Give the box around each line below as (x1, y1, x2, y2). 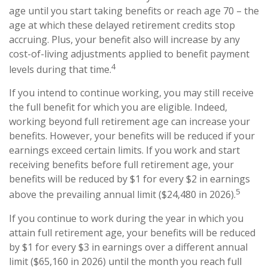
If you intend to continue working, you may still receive (9, 86, 254, 100)
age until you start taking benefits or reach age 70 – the (9, 4, 259, 17)
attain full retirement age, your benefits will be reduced (9, 226, 255, 239)
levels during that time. (9, 63, 111, 77)
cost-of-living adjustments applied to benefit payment (9, 47, 249, 60)
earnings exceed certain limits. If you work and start (9, 144, 240, 157)
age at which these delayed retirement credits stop (9, 18, 235, 32)
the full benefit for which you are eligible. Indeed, (9, 100, 227, 114)
